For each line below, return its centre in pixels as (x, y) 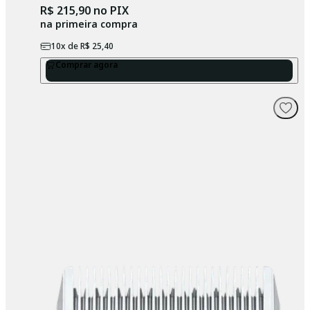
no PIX (109, 11)
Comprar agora (86, 65)
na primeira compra (89, 24)
